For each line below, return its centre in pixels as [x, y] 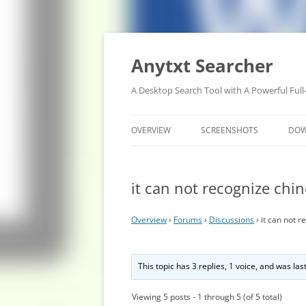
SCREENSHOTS [229, 130]
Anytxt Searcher [202, 66]
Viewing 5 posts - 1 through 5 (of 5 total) [207, 297]
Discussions [232, 220]
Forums [188, 220]
